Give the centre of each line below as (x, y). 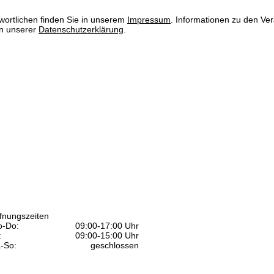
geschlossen (115, 245)
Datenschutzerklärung (81, 30)
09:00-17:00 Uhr (107, 225)
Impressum (149, 20)
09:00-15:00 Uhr (107, 235)
